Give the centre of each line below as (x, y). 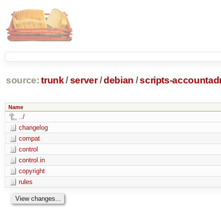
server (84, 80)
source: (22, 80)
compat (29, 138)
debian (119, 80)
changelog (33, 127)
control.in (32, 160)
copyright (32, 171)
